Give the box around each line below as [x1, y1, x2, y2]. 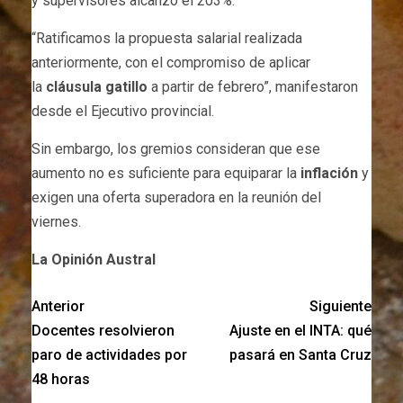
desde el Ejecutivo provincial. [31, 103, 214, 121]
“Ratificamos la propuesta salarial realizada [31, 30, 302, 48]
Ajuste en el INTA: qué [229, 322, 372, 340]
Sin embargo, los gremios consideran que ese [31, 140, 320, 158]
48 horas [31, 371, 90, 389]
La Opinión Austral [31, 251, 156, 269]
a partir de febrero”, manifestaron [148, 78, 358, 96]
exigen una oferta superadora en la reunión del [31, 189, 321, 207]
